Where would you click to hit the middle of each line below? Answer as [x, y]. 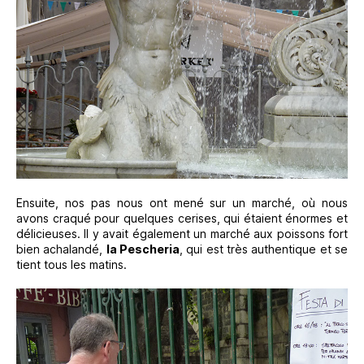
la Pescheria [143, 249]
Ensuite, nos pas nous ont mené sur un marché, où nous [182, 202]
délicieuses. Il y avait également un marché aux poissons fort [182, 233]
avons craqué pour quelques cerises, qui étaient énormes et [182, 218]
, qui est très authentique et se [264, 249]
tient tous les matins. [71, 264]
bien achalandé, [61, 249]
